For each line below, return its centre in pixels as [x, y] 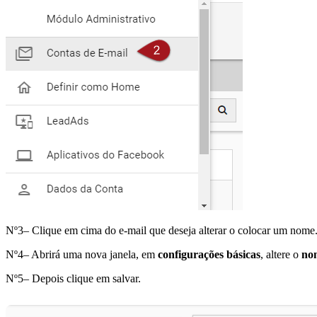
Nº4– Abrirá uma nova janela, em [82, 255]
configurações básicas [209, 255]
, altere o [281, 255]
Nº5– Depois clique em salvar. [73, 279]
